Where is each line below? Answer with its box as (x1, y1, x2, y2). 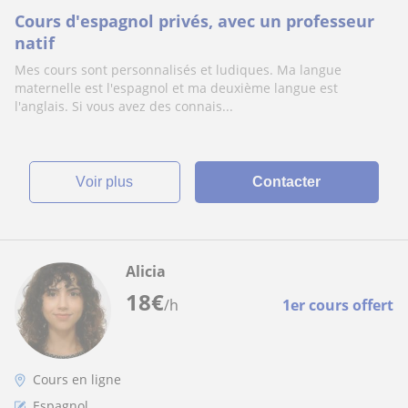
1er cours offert (282, 295, 393, 315)
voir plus (86, 174, 134, 189)
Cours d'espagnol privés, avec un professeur (15, 10, 374, 32)
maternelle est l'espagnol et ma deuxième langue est (15, 79, 338, 97)
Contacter (252, 174, 321, 189)
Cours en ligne (33, 371, 121, 388)
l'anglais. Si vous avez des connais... (15, 97, 233, 115)
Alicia (126, 261, 166, 281)
